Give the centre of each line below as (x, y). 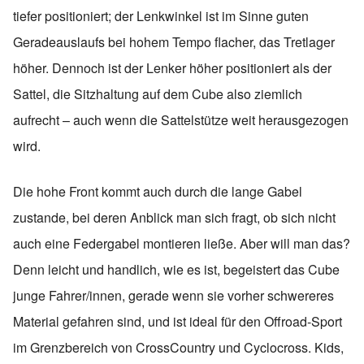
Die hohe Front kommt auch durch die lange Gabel (158, 191)
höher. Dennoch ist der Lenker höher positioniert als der (172, 67)
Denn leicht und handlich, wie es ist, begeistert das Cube (176, 269)
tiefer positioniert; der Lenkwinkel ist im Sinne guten (161, 15)
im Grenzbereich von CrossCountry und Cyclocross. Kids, (178, 347)
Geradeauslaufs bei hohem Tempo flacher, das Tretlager (174, 41)
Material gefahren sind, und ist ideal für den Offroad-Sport (178, 321)
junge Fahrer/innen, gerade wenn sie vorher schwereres (173, 295)
